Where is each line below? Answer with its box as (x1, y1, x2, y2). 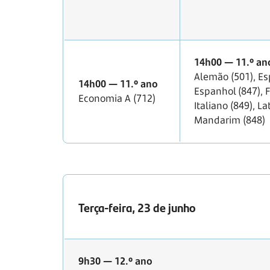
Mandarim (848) (194, 113, 265, 127)
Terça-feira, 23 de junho (78, 198, 196, 216)
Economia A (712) (78, 92, 155, 105)
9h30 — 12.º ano (78, 254, 152, 268)
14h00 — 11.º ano (78, 77, 158, 91)
